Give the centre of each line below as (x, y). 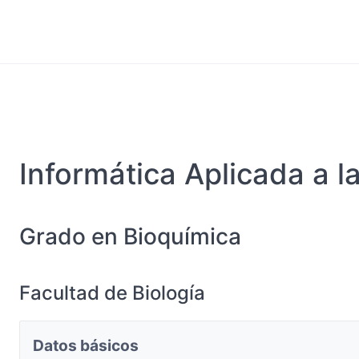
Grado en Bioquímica (130, 236)
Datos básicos (86, 345)
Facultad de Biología (112, 293)
